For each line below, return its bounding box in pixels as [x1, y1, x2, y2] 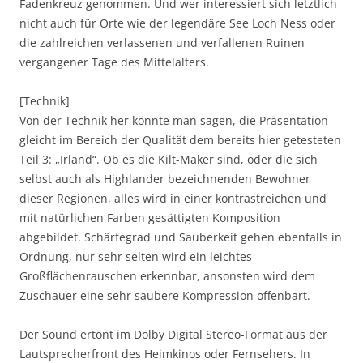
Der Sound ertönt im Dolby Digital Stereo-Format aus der [19, 326, 327, 342]
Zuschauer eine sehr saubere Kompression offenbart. [19, 287, 310, 303]
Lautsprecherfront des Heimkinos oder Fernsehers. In [19, 345, 310, 361]
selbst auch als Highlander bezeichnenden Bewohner [19, 170, 310, 186]
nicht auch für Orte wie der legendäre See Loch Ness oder [19, 15, 335, 31]
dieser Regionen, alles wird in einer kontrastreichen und [19, 190, 327, 206]
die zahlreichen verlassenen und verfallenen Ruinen [19, 34, 305, 50]
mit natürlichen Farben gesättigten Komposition [19, 209, 280, 225]
